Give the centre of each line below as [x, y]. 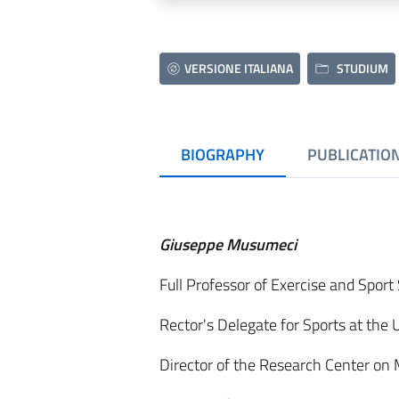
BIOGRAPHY [222, 155]
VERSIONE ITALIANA [239, 68]
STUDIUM [362, 68]
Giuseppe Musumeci [229, 244]
